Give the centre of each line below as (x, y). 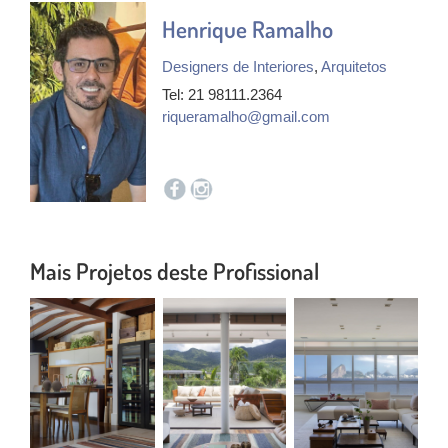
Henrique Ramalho (247, 29)
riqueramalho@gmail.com (246, 117)
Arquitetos (354, 67)
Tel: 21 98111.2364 (222, 95)
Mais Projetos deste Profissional (174, 271)
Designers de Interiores (238, 67)
